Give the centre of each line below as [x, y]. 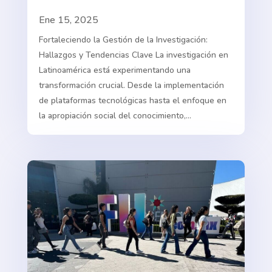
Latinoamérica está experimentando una [114, 70]
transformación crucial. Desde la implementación [131, 86]
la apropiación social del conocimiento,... [115, 116]
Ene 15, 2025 [68, 20]
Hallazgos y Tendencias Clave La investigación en [133, 55]
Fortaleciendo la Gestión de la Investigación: [123, 40]
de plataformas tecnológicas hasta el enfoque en [132, 101]
